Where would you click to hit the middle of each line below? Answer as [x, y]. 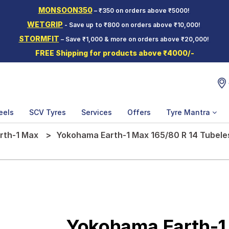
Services [97, 112]
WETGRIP [45, 24]
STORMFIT [39, 39]
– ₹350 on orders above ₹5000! [142, 10]
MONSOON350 [65, 10]
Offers [139, 112]
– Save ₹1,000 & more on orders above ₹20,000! [135, 39]
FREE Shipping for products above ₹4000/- [114, 53]
